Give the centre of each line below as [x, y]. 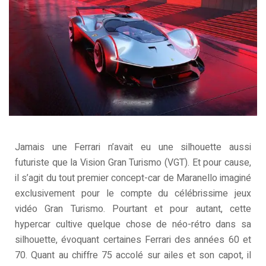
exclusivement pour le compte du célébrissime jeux [133, 193]
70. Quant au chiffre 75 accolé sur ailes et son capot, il [133, 255]
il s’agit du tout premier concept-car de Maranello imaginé [133, 178]
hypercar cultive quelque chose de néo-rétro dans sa [133, 224]
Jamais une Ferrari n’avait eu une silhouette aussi [133, 147]
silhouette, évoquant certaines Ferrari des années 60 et [133, 240]
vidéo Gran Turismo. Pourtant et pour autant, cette [133, 209]
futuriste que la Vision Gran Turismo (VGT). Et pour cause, [133, 162]
